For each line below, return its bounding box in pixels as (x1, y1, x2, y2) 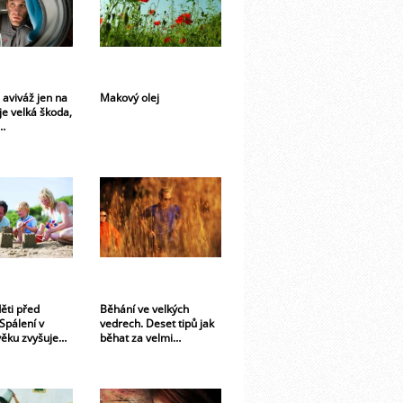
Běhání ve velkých (100, 300, 189, 316)
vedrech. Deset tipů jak (100, 315, 214, 330)
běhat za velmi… (100, 329, 181, 345)
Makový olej (100, 89, 159, 104)
